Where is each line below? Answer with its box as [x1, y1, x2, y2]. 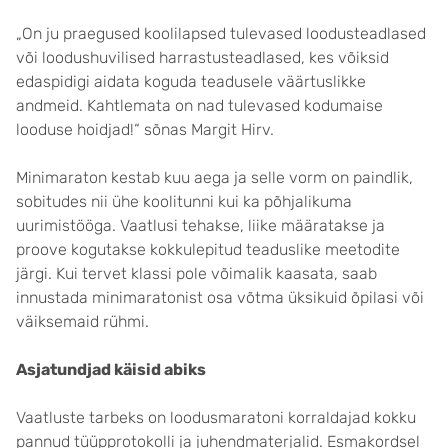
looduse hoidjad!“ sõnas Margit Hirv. [16, 120, 274, 139]
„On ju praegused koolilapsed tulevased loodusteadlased [16, 24, 426, 43]
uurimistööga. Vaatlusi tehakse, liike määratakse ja [16, 216, 385, 235]
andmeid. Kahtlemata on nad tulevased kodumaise [16, 96, 383, 115]
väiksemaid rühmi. [16, 312, 149, 331]
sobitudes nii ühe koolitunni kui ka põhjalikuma [16, 192, 352, 211]
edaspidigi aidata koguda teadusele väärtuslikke [16, 72, 366, 91]
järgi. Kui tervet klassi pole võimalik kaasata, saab [16, 264, 377, 283]
